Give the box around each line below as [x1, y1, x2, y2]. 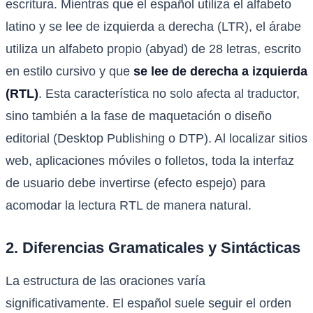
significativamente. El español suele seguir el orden [6, 296, 291, 310]
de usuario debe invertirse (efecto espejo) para [6, 176, 265, 191]
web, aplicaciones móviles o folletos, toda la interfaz [6, 154, 294, 168]
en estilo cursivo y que [6, 64, 133, 79]
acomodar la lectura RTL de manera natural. [6, 198, 252, 213]
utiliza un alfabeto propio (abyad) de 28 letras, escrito [6, 42, 301, 57]
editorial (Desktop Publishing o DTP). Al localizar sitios [6, 131, 307, 146]
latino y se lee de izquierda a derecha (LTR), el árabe [6, 20, 301, 34]
